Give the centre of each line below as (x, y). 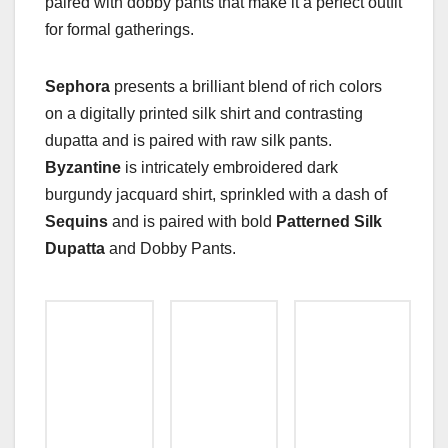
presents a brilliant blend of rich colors (248, 86)
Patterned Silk (329, 221)
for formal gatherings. (119, 29)
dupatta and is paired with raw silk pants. (188, 140)
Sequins (78, 221)
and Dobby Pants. (170, 248)
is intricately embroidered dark (231, 167)
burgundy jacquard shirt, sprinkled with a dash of (216, 194)
